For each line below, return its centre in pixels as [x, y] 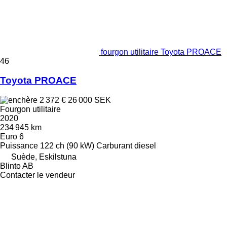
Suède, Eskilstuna [44, 157]
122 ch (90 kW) [67, 146]
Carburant [114, 146]
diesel [145, 146]
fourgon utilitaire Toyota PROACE [161, 52]
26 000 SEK [89, 100]
